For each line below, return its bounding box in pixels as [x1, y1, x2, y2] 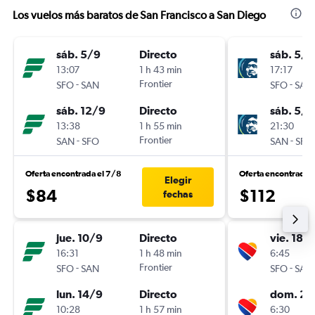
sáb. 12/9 [56, 104, 105, 117]
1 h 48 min [139, 247, 182, 259]
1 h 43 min [139, 64, 182, 75]
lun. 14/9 [56, 288, 103, 300]
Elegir [165, 174, 191, 186]
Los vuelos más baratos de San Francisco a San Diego [13, 8, 266, 22]
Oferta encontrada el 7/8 [25, 169, 122, 179]
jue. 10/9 [56, 231, 103, 244]
